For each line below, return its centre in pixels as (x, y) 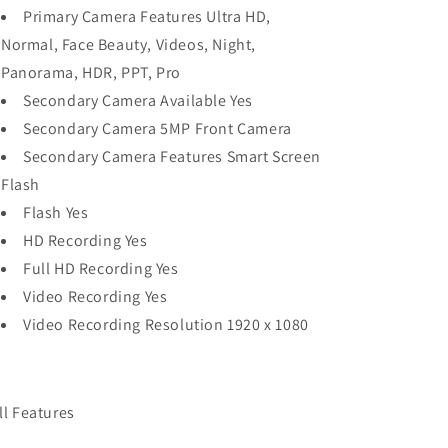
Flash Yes (56, 212)
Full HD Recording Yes (101, 268)
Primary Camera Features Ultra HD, (147, 16)
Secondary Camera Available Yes (138, 100)
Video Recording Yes (95, 296)
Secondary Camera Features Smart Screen (172, 156)
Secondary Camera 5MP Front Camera (157, 128)
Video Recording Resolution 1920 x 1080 (166, 324)
